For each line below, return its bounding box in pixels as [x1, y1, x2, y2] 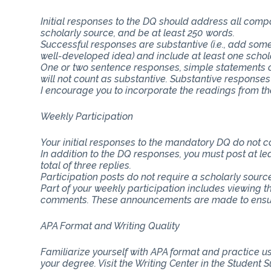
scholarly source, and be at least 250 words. [41, 27, 235, 39]
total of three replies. [41, 159, 132, 171]
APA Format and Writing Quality [41, 220, 180, 232]
